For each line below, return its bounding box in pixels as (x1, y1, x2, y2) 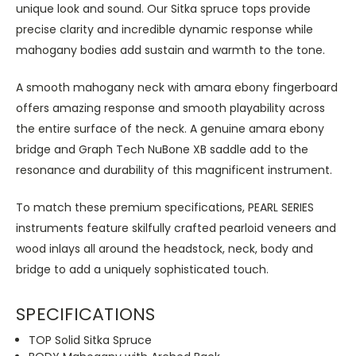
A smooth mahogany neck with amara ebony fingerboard (16, 79, 338, 95)
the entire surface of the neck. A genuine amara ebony (16, 120, 324, 137)
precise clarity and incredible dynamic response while (16, 21, 313, 37)
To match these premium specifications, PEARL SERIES (16, 199, 314, 215)
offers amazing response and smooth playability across (16, 99, 325, 116)
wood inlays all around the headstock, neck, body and (16, 240, 313, 257)
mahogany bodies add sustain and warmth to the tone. (16, 41, 325, 58)
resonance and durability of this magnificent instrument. (16, 161, 332, 178)
